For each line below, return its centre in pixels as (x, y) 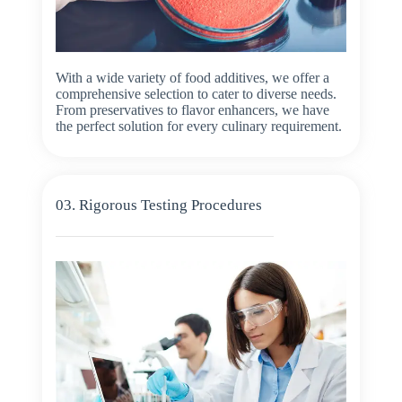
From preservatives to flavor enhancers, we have (192, 109)
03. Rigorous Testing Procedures (158, 205)
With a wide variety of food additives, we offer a (192, 77)
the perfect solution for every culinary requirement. (198, 126)
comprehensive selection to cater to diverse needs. (196, 93)
